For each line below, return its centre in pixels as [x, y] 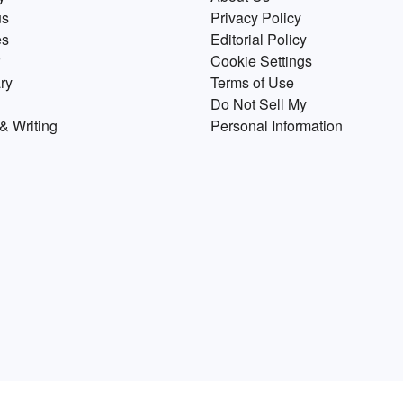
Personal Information [277, 125]
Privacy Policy [256, 18]
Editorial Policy [259, 39]
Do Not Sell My [259, 104]
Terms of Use [252, 82]
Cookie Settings [261, 61]
